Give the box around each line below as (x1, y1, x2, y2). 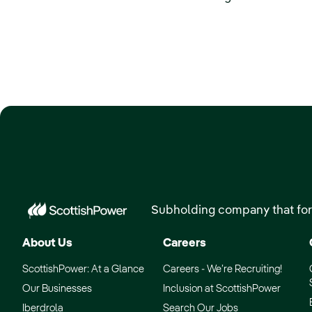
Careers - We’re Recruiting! (163, 264, 282, 275)
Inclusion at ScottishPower (163, 283, 281, 295)
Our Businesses (22, 283, 92, 295)
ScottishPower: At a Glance (22, 264, 144, 275)
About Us (22, 237, 72, 250)
